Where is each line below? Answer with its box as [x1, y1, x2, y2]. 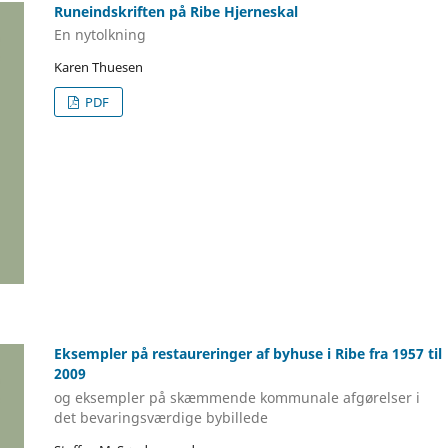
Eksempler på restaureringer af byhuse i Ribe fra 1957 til [54, 344, 442, 364]
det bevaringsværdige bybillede [54, 407, 268, 427]
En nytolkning [54, 25, 146, 45]
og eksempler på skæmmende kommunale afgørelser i [54, 387, 420, 407]
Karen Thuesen [54, 58, 143, 77]
